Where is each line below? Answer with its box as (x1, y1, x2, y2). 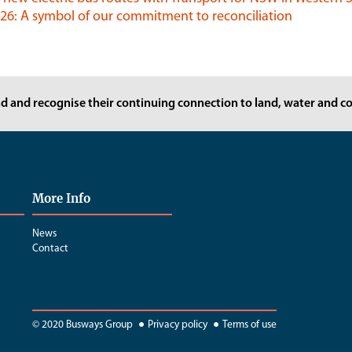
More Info (31, 190, 90, 206)
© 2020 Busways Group (31, 319, 133, 330)
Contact (31, 244, 68, 254)
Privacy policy (147, 319, 207, 330)
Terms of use (222, 319, 277, 330)
